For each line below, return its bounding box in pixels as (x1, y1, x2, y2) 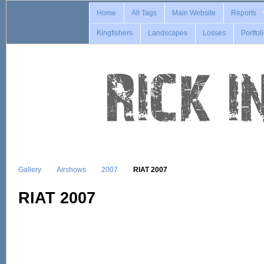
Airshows (57, 165, 86, 173)
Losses (203, 29, 226, 38)
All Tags (131, 8, 157, 17)
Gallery (18, 165, 41, 173)
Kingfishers (97, 29, 133, 38)
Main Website (172, 8, 216, 17)
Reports (231, 8, 257, 17)
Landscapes (148, 29, 188, 38)
